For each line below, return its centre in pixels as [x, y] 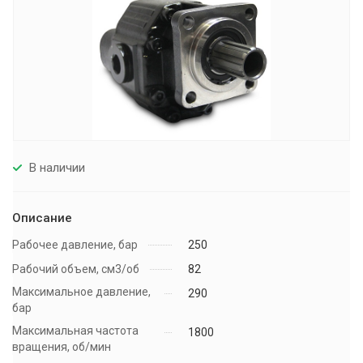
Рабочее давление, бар [75, 245]
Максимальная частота [75, 331]
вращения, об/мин [62, 347]
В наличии [57, 167]
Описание [42, 218]
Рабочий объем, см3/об [76, 269]
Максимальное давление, [81, 292]
